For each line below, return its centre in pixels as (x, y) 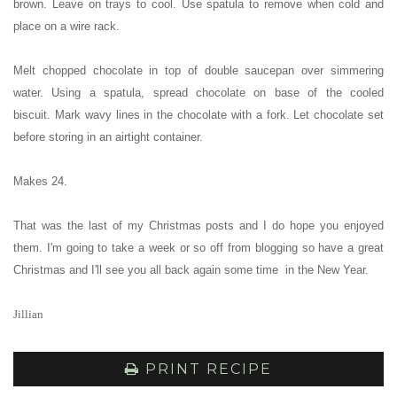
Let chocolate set (339, 115)
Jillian (28, 315)
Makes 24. (40, 182)
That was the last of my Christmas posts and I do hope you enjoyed (198, 226)
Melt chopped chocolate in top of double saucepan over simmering (198, 71)
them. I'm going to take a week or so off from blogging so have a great (198, 248)
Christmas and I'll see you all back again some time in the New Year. (191, 270)
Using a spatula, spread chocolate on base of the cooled (218, 93)
